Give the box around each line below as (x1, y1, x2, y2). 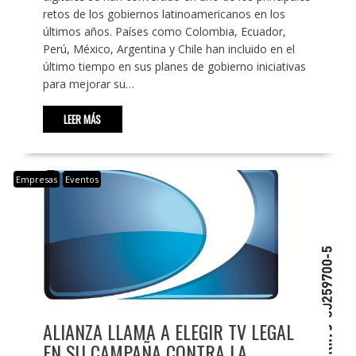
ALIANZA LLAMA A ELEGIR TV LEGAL (42, 316, 294, 346)
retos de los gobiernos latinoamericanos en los (42, 6, 285, 22)
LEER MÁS (64, 111, 102, 128)
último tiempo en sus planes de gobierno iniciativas (42, 59, 306, 75)
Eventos (64, 173, 99, 186)
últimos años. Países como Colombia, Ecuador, (42, 24, 286, 40)
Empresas (15, 173, 57, 186)
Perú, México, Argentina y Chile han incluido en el (42, 41, 295, 57)
